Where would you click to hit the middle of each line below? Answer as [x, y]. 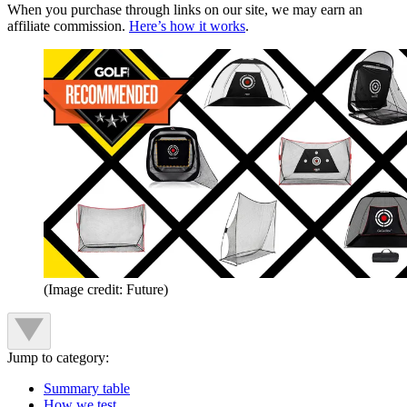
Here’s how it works [187, 26]
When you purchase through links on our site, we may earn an [185, 10]
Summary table [87, 389]
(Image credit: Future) [106, 290]
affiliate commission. [68, 26]
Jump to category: [58, 358]
